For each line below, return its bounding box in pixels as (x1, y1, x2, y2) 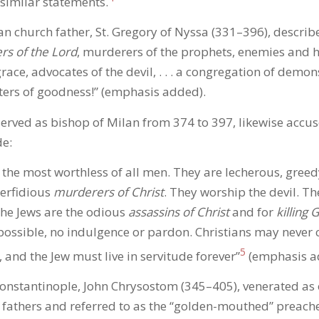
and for (229, 204, 276, 221)
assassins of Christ (127, 204, 229, 221)
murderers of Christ (53, 184, 164, 201)
